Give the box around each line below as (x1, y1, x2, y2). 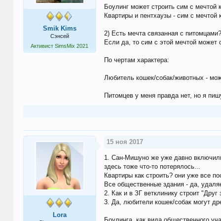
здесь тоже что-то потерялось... (104, 163, 200, 171)
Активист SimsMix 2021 (31, 43, 89, 49)
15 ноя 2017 (106, 138, 143, 146)
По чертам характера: (104, 56, 169, 64)
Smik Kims (42, 25, 76, 33)
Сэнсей (50, 33, 69, 39)
